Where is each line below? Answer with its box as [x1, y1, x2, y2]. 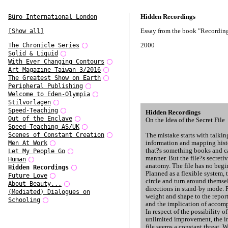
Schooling [8, 196, 40, 204]
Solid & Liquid [8, 50, 58, 57]
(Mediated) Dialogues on [8, 188, 90, 195]
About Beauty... [8, 180, 62, 187]
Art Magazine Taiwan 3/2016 [8, 66, 101, 73]
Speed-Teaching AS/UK [8, 123, 79, 130]
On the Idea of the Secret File [146, 116, 225, 124]
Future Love [8, 172, 47, 179]
